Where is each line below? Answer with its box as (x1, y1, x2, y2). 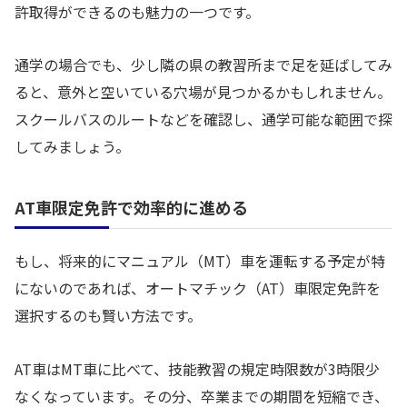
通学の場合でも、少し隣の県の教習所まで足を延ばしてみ (15, 54, 392, 76)
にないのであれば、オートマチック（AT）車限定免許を (15, 277, 381, 300)
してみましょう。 (15, 135, 130, 158)
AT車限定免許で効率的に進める (15, 195, 248, 220)
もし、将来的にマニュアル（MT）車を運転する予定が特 (15, 250, 385, 273)
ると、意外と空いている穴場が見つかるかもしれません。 (15, 81, 392, 104)
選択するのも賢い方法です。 (15, 304, 202, 327)
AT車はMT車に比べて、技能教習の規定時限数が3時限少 (15, 357, 380, 380)
